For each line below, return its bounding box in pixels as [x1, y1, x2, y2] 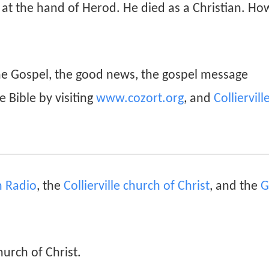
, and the [210, 180, 261, 194]
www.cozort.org [96, 92, 184, 106]
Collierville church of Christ [64, 180, 210, 194]
